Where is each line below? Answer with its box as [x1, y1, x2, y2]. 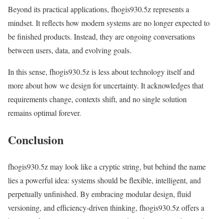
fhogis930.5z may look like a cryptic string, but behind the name [8, 161, 206, 172]
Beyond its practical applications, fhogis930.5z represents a [8, 3, 189, 14]
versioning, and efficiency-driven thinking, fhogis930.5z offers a [8, 202, 204, 213]
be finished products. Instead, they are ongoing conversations [8, 31, 195, 42]
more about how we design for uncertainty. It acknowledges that [8, 80, 203, 90]
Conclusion [8, 131, 64, 148]
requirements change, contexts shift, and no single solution [8, 93, 187, 104]
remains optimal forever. [8, 107, 81, 118]
